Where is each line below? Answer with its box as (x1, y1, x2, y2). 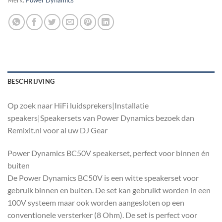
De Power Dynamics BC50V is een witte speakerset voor (7, 172, 199, 182)
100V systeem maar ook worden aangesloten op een (7, 197, 184, 207)
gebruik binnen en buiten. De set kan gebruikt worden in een (7, 185, 211, 195)
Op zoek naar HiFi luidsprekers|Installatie (7, 101, 149, 111)
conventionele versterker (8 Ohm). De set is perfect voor (7, 210, 197, 220)
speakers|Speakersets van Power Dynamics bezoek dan (7, 113, 194, 123)
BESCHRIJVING (7, 77, 55, 86)
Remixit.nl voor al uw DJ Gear (7, 125, 108, 135)
